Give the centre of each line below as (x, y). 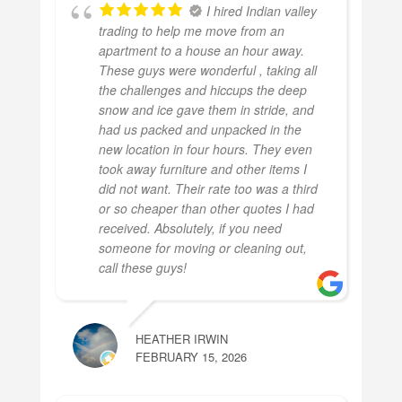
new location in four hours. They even (205, 149)
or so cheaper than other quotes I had (206, 208)
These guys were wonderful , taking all (207, 70)
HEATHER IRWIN (181, 338)
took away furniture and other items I (202, 168)
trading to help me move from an (191, 30)
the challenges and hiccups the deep (202, 89)
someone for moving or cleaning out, (202, 247)
